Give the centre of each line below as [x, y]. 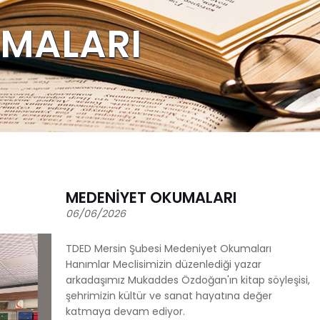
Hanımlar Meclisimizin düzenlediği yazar [164, 264]
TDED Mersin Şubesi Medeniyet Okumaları [169, 248]
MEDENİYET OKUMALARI [151, 197]
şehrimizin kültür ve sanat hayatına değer [169, 295]
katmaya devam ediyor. [125, 311]
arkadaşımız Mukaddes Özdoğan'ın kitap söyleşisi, [188, 280]
